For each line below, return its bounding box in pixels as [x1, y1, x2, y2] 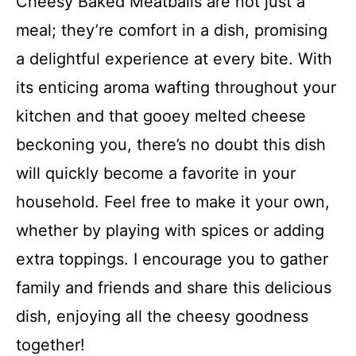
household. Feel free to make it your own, [16, 192, 330, 211]
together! [16, 335, 85, 354]
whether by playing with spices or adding [16, 220, 324, 240]
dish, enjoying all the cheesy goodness [16, 306, 308, 326]
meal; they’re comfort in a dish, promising [16, 20, 327, 40]
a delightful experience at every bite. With [16, 48, 332, 68]
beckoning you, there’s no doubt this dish [16, 134, 326, 154]
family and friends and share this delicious [16, 277, 331, 297]
